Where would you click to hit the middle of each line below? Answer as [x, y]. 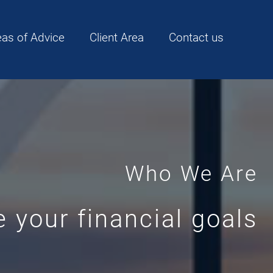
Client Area [117, 38]
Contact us [197, 38]
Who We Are [191, 174]
